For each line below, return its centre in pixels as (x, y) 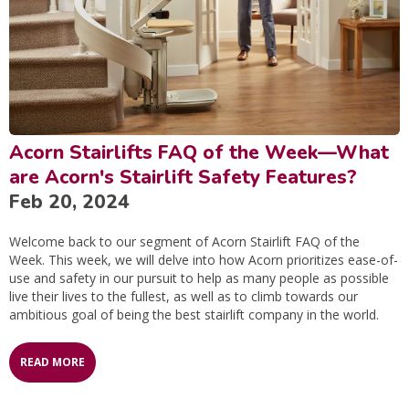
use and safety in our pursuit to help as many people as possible (199, 278)
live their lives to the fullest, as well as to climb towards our (184, 296)
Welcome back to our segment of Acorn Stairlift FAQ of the (184, 241)
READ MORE (52, 362)
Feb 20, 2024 (69, 201)
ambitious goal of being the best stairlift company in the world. (194, 314)
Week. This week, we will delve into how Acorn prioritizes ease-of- (204, 259)
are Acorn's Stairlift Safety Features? (183, 177)
